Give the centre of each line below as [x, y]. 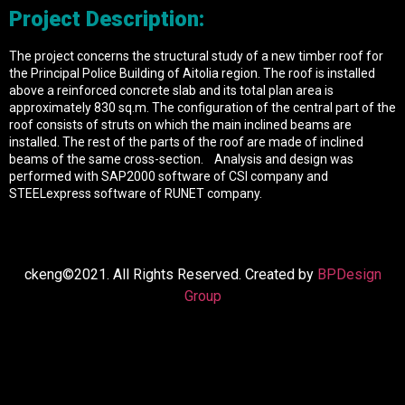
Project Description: [107, 19]
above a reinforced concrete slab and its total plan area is [171, 90]
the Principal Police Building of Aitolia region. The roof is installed [192, 73]
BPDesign [349, 275]
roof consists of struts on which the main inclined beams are [180, 124]
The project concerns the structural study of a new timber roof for [196, 56]
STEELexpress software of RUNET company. [136, 193]
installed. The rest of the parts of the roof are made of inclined [186, 141]
